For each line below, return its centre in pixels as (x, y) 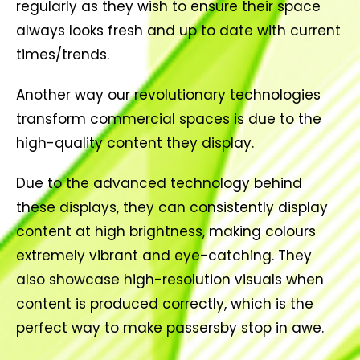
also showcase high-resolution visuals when (170, 280)
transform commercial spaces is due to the (169, 119)
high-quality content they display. (135, 143)
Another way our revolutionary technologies (168, 95)
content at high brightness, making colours (166, 231)
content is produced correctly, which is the (165, 304)
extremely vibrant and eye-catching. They (164, 256)
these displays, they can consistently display (172, 207)
